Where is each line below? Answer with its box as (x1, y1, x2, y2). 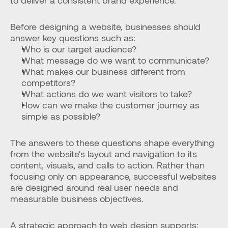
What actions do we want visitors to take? (21, 88, 192, 99)
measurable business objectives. (10, 193, 144, 204)
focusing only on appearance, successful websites (10, 170, 216, 182)
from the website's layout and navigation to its (10, 148, 197, 159)
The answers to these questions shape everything (10, 137, 214, 148)
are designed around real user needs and (10, 182, 178, 193)
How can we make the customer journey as (21, 99, 199, 110)
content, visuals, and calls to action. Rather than (10, 159, 205, 170)
